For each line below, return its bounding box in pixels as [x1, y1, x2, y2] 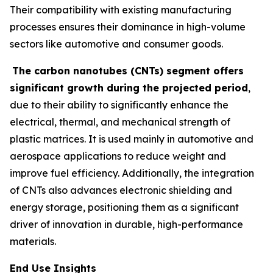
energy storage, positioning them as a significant [10, 200, 239, 213]
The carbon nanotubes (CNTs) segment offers [12, 64, 244, 77]
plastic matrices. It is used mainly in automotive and [10, 132, 253, 145]
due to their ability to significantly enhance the [10, 98, 229, 111]
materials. [10, 235, 56, 247]
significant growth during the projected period [10, 81, 248, 94]
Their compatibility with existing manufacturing [10, 3, 232, 16]
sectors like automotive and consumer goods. [10, 37, 223, 50]
